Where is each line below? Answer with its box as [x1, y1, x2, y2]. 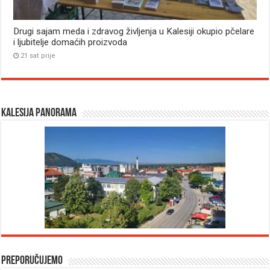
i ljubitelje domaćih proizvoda [13, 37, 128, 48]
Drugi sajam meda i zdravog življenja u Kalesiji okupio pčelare [13, 26, 255, 37]
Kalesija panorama [1, 107, 77, 120]
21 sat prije [20, 52, 56, 60]
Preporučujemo [1, 255, 63, 268]
